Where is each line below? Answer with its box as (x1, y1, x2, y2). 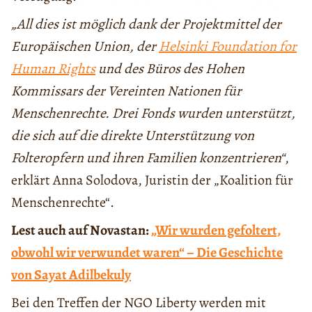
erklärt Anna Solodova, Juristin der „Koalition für (11, 170, 293, 189)
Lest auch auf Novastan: (11, 220, 151, 240)
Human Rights (11, 58, 95, 78)
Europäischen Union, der (11, 36, 159, 56)
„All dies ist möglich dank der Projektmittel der (11, 14, 281, 33)
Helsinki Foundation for (159, 36, 297, 56)
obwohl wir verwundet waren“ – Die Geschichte (11, 242, 283, 262)
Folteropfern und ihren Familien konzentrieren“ (11, 148, 285, 167)
